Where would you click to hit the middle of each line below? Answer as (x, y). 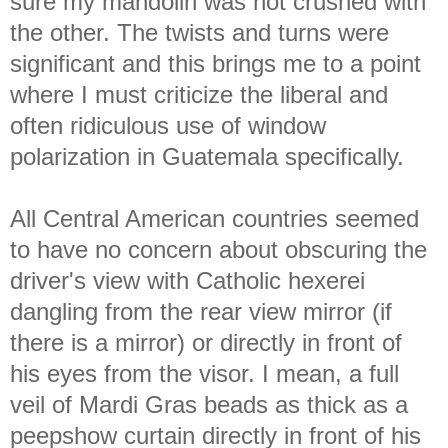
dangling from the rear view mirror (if (201, 311)
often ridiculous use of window (168, 125)
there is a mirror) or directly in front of (206, 342)
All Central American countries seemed (214, 218)
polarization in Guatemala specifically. (210, 156)
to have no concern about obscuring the (218, 249)
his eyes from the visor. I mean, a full (204, 373)
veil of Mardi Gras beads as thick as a (209, 404)
